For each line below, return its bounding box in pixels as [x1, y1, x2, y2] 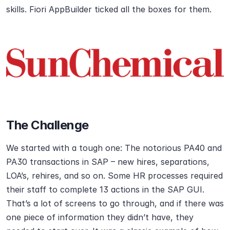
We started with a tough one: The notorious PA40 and [6, 143, 222, 154]
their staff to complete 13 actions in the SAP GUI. [6, 184, 204, 195]
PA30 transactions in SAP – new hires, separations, [6, 157, 209, 167]
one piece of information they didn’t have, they [6, 212, 194, 223]
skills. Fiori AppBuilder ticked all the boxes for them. [6, 4, 212, 14]
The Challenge [6, 118, 89, 133]
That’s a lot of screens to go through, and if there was [6, 198, 224, 209]
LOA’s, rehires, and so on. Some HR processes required [6, 170, 223, 181]
